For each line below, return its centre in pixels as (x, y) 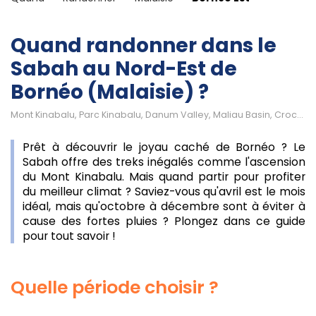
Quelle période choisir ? (115, 287)
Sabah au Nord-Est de (124, 69)
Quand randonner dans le (144, 45)
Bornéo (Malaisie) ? (110, 92)
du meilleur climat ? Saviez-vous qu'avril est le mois (164, 192)
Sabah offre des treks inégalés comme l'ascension (164, 162)
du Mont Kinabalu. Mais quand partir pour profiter (164, 177)
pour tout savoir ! (69, 236)
